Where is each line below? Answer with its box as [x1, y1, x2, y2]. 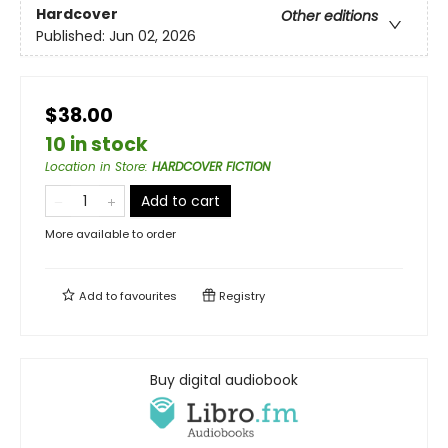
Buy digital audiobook [150, 369, 298, 390]
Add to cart [141, 190, 220, 211]
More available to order [45, 225, 176, 242]
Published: [36, 26, 109, 47]
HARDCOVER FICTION [152, 157, 270, 175]
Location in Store [45, 157, 145, 175]
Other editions [281, 6, 378, 27]
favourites [120, 287, 177, 304]
